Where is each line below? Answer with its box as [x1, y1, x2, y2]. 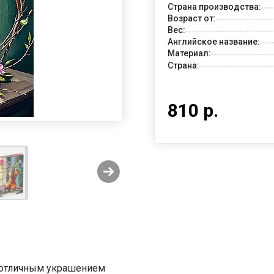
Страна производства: [168, 1, 261, 12]
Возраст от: [168, 13, 216, 23]
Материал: [168, 48, 211, 58]
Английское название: [168, 36, 260, 46]
